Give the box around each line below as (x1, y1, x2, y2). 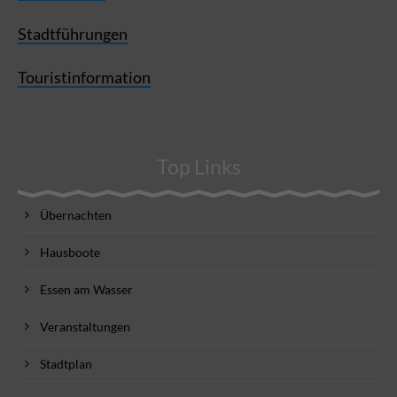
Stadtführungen (18, 23, 128, 43)
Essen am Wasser (40, 281, 133, 297)
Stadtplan (40, 355, 92, 371)
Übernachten (40, 206, 112, 222)
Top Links (156, 154, 241, 179)
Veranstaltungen (40, 318, 130, 334)
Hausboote (40, 244, 100, 260)
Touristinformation (18, 66, 151, 87)
